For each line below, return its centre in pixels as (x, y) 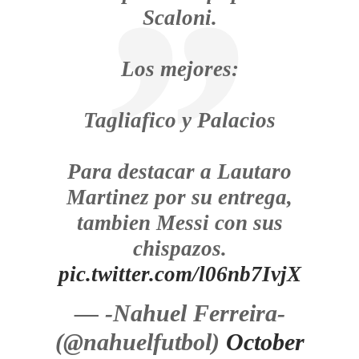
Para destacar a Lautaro (179, 171)
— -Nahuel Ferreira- (179, 313)
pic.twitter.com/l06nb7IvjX (179, 274)
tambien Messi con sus (179, 223)
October (265, 342)
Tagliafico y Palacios (179, 120)
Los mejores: (179, 69)
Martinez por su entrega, (179, 197)
